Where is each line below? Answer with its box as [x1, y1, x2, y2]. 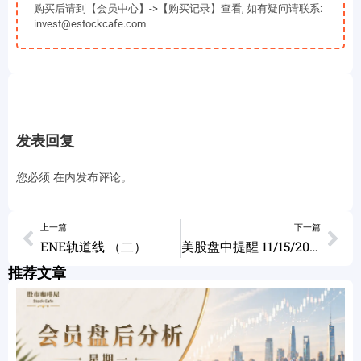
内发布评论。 [64, 169, 132, 185]
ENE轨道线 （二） [40, 238, 147, 255]
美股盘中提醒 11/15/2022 [309, 238, 318, 255]
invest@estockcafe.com [34, 18, 146, 30]
